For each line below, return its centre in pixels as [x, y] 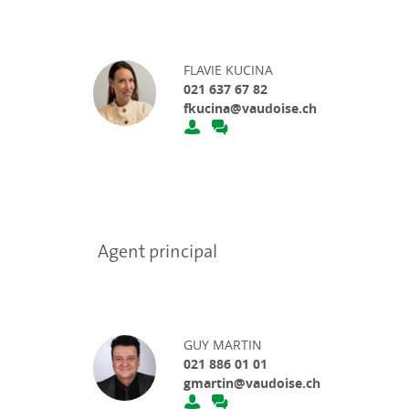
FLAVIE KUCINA [229, 70]
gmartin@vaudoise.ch [252, 383]
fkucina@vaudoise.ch [251, 109]
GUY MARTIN [223, 345]
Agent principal [157, 252]
